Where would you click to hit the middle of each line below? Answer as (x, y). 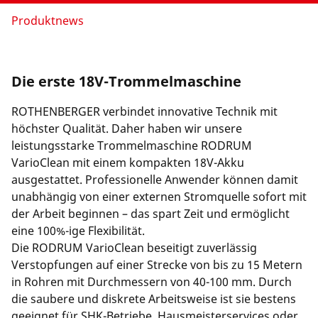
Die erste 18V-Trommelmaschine (126, 81)
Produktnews (48, 21)
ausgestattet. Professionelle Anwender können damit (155, 180)
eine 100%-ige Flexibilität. (78, 231)
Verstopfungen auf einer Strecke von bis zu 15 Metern (157, 265)
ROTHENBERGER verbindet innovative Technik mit (144, 111)
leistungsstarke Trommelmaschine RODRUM (132, 146)
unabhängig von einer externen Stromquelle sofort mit (159, 197)
